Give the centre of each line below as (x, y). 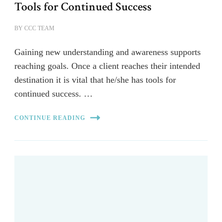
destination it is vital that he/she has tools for (95, 80)
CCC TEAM (39, 28)
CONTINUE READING (50, 118)
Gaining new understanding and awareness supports (108, 52)
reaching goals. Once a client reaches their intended (107, 66)
